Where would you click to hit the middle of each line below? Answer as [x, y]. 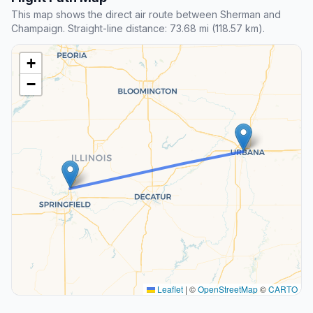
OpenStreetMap [228, 289]
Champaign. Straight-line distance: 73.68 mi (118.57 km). [138, 29]
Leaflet [169, 289]
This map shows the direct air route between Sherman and [146, 15]
